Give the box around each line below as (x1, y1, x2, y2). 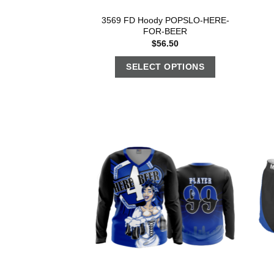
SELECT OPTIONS (126, 62, 205, 72)
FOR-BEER (143, 26, 188, 36)
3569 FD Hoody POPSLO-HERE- (101, 15, 229, 25)
